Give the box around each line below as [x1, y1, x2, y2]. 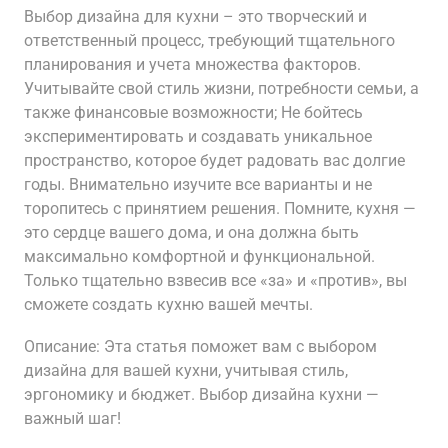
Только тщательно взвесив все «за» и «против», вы [24, 271, 407, 290]
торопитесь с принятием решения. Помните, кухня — [24, 199, 416, 218]
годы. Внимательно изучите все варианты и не [24, 175, 372, 194]
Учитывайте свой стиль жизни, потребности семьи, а [24, 79, 419, 98]
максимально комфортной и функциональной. [24, 247, 375, 266]
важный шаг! [24, 409, 121, 428]
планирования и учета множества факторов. [24, 55, 361, 74]
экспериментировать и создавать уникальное [24, 127, 372, 146]
